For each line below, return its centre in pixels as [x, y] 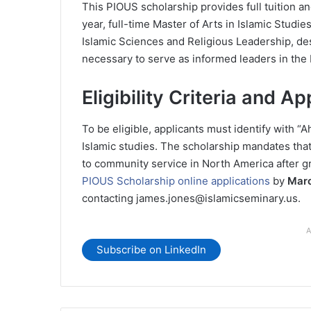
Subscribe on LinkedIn [151, 250]
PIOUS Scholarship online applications [176, 180]
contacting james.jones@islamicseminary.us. [191, 198]
